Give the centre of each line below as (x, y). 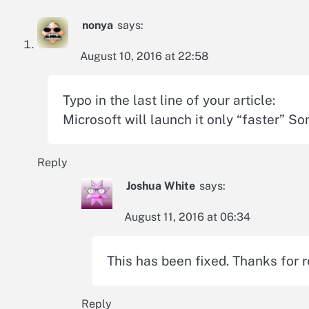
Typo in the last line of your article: (169, 100)
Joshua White (161, 186)
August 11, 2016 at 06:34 (187, 217)
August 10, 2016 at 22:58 (144, 56)
